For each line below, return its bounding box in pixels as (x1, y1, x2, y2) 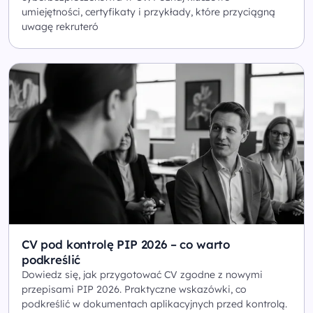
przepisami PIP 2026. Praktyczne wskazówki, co (22, 282, 247, 296)
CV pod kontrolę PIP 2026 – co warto (22, 236, 231, 252)
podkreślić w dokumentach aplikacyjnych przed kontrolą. (22, 297, 287, 310)
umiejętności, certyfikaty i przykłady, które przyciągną (22, 5, 275, 18)
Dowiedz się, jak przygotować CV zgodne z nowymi (22, 268, 263, 281)
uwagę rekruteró (22, 20, 99, 33)
